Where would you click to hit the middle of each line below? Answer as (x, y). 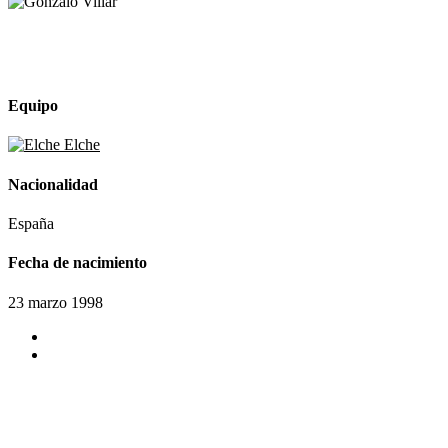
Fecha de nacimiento (77, 263)
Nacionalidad (53, 184)
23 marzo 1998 (55, 302)
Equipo (33, 106)
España (31, 223)
